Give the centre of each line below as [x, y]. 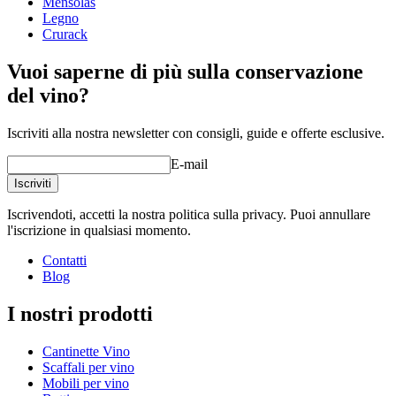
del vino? [48, 95]
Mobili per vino [86, 383]
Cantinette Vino [86, 351]
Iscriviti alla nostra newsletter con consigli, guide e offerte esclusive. [196, 133]
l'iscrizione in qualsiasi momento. [99, 230]
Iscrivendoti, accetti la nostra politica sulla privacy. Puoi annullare [189, 214]
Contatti [65, 260]
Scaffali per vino [88, 367]
